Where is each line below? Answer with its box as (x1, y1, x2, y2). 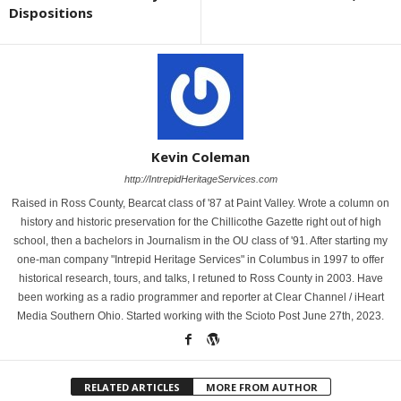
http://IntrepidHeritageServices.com (124, 173, 277, 184)
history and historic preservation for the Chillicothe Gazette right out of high (20, 215, 381, 228)
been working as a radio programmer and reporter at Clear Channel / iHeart (17, 290, 384, 303)
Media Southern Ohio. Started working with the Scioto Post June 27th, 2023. (17, 309, 384, 322)
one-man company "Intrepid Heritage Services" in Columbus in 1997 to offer (17, 252, 384, 266)
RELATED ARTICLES (83, 380, 180, 394)
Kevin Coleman (151, 147, 250, 166)
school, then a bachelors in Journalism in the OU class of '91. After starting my (13, 234, 388, 247)
